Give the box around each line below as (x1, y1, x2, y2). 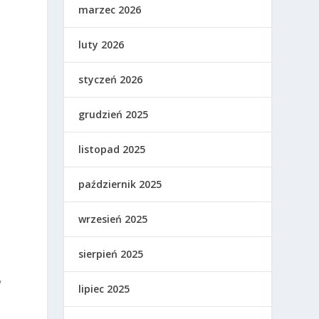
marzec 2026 (78, 3, 142, 17)
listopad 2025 (78, 142, 146, 157)
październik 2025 (78, 177, 162, 192)
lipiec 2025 (78, 282, 130, 296)
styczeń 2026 (78, 73, 143, 87)
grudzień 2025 (78, 108, 149, 122)
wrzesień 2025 (78, 212, 148, 226)
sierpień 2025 (78, 247, 144, 261)
